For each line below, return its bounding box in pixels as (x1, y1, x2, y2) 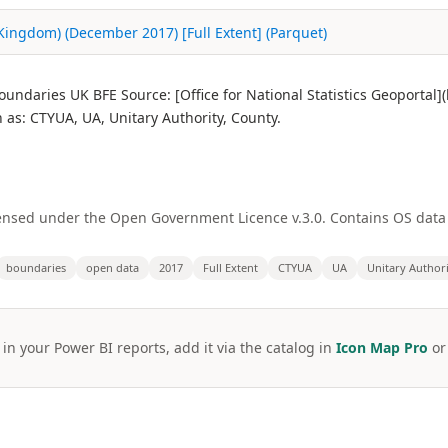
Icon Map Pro (335, 338, 428, 357)
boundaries (6, 260, 66, 275)
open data (86, 260, 139, 275)
